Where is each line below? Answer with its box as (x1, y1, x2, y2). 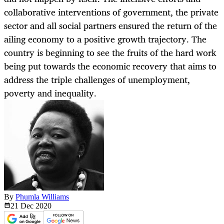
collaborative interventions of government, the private (4, 4, 218, 20)
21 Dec (10, 201, 35, 210)
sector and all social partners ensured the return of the (4, 18, 217, 33)
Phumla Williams (15, 192, 69, 201)
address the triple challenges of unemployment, (4, 72, 190, 87)
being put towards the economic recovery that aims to (4, 58, 216, 74)
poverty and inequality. (4, 85, 96, 101)
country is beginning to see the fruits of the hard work (4, 45, 216, 60)
